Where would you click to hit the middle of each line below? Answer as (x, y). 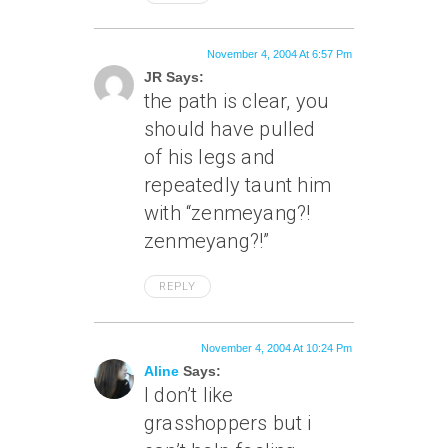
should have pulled (230, 129)
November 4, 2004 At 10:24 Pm (276, 348)
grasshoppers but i (228, 423)
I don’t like (189, 395)
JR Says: (174, 77)
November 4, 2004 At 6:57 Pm (279, 54)
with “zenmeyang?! (227, 213)
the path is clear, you (237, 101)
